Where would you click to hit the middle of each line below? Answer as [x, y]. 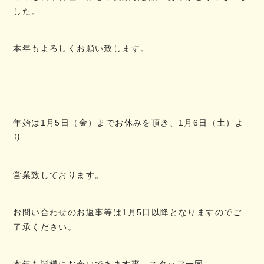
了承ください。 [45, 227]
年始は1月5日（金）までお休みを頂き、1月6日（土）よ [129, 123]
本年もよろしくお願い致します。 [81, 49]
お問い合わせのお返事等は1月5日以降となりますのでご [128, 212]
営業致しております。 [59, 175]
